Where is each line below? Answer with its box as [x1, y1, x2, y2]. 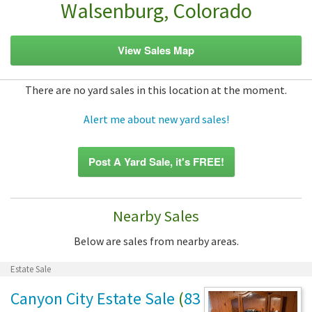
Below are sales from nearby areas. [73, 233, 239, 248]
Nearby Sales [113, 205, 199, 226]
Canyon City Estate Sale [10, 287, 175, 309]
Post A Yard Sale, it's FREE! [88, 153, 224, 169]
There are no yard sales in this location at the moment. [25, 82, 287, 97]
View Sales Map [118, 42, 194, 58]
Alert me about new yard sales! [83, 111, 229, 126]
